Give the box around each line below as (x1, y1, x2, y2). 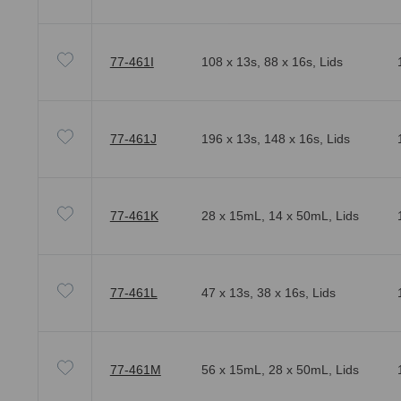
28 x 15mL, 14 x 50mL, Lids (200, 209, 359, 224)
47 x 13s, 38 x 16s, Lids (200, 286, 336, 301)
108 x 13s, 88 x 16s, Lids (200, 55, 343, 70)
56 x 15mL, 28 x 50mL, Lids (200, 363, 359, 378)
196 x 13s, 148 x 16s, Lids (200, 132, 350, 147)
